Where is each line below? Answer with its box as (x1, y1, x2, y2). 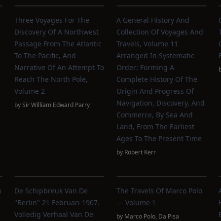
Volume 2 (14, 86, 45, 96)
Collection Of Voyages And (116, 27, 203, 37)
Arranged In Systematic (116, 51, 194, 60)
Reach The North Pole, (14, 74, 88, 84)
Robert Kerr (124, 148, 156, 156)
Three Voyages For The (14, 15, 90, 25)
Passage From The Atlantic (14, 39, 102, 48)
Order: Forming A (116, 63, 174, 72)
